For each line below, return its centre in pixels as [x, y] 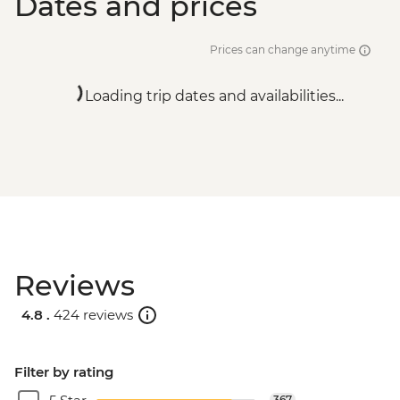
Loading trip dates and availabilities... [214, 96]
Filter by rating [64, 371]
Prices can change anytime [284, 50]
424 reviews [93, 314]
